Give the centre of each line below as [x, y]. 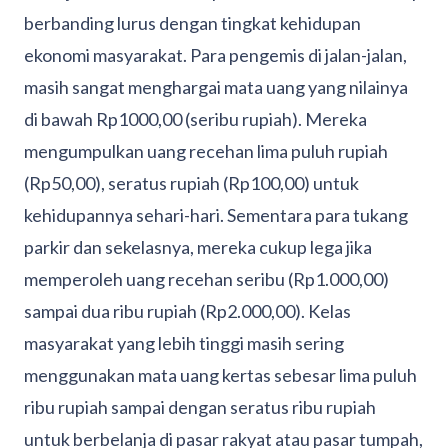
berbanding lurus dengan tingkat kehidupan [192, 23]
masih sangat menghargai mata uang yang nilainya [216, 87]
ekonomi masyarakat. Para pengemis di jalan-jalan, [215, 55]
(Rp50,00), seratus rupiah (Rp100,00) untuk [191, 183]
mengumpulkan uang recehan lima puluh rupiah [206, 151]
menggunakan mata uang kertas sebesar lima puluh [220, 375]
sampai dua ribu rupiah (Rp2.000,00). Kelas [187, 311]
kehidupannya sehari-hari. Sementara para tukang [216, 215]
